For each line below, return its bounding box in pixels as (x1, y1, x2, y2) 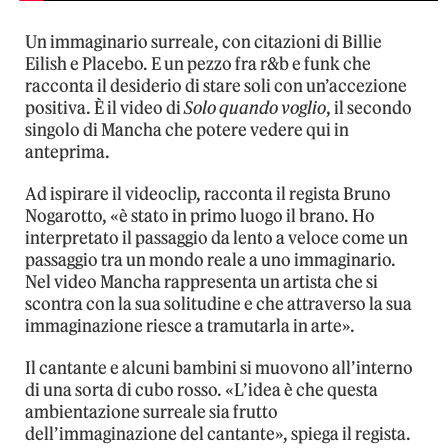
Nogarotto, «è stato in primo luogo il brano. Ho (25, 204, 375, 227)
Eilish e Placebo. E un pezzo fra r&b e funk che (25, 52, 371, 75)
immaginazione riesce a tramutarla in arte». (25, 314, 355, 337)
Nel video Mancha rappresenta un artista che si (25, 270, 378, 293)
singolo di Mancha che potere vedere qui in (25, 118, 349, 141)
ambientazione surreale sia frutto (25, 400, 278, 423)
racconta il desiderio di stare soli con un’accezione (25, 74, 407, 97)
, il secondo (326, 96, 412, 119)
